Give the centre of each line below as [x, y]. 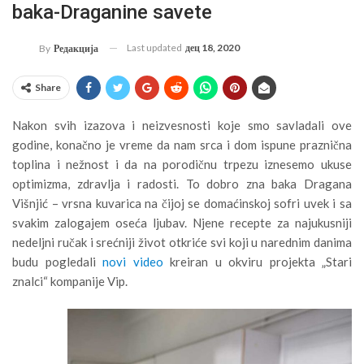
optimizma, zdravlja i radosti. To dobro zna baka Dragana [182, 183]
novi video [133, 261]
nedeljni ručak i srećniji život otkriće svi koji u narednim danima [182, 242]
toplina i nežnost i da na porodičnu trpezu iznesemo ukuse [182, 164]
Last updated [155, 47]
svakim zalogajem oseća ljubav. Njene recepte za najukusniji [182, 222]
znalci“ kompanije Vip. [70, 281]
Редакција [76, 48]
